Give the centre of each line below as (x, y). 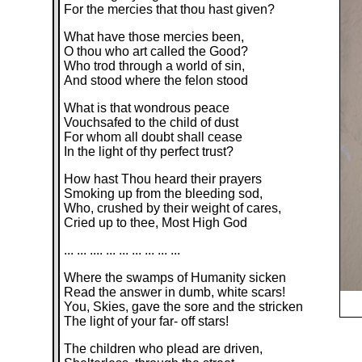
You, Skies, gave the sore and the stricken (184, 307)
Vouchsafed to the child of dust (152, 122)
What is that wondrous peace (147, 108)
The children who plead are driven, (164, 349)
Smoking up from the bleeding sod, (164, 194)
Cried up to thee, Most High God (156, 223)
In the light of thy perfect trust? (149, 152)
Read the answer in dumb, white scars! (175, 292)
